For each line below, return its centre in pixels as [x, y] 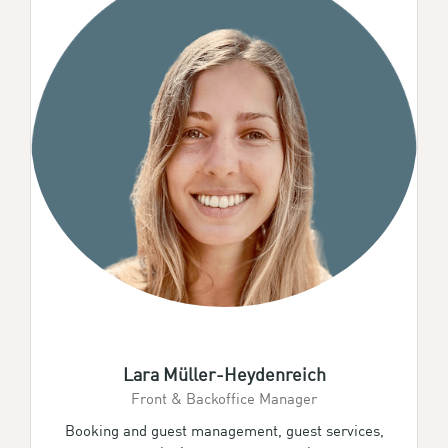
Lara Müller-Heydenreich [224, 373]
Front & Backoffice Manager [224, 397]
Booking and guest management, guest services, [224, 429]
